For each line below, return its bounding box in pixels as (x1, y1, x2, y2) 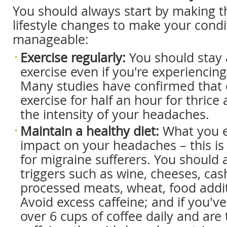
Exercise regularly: (20, 49, 126, 66)
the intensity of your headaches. (20, 106, 209, 123)
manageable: (13, 31, 89, 48)
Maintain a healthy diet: (20, 123, 159, 139)
